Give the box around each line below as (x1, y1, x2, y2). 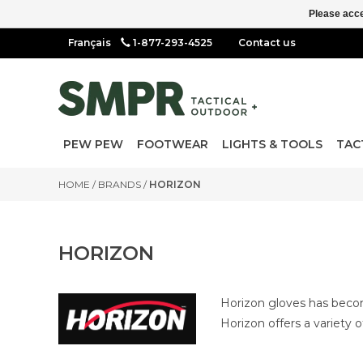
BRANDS (98, 178, 141, 190)
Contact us (238, 36, 296, 49)
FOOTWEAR (137, 137, 208, 152)
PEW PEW (63, 137, 123, 152)
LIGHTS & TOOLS (222, 137, 322, 152)
